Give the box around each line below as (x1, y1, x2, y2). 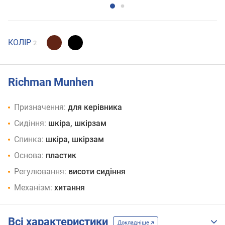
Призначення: (14, 102, 66, 113)
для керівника (68, 102, 122, 113)
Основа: (14, 151, 44, 161)
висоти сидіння (68, 167, 126, 177)
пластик (46, 151, 76, 161)
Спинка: (14, 135, 44, 145)
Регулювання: (14, 167, 66, 177)
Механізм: (14, 183, 52, 193)
